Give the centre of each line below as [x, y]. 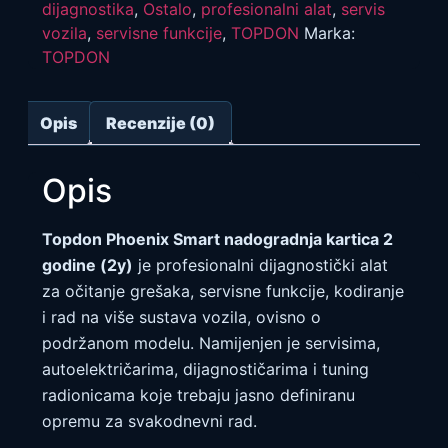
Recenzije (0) [160, 122]
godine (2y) [87, 264]
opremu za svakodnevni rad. [149, 420]
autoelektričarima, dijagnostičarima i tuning [205, 368]
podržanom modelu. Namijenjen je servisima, [211, 342]
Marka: [329, 32]
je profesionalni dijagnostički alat [260, 264]
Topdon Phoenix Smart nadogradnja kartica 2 [217, 238]
